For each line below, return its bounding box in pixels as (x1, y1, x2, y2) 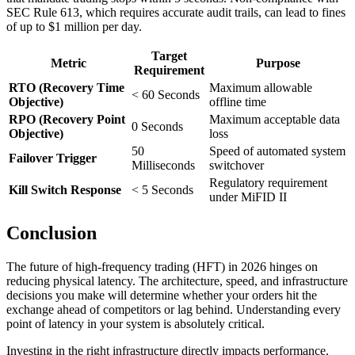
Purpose (255, 56, 300, 71)
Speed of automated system (209, 144, 345, 158)
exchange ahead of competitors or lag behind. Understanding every (6, 302, 341, 316)
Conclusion (6, 223, 97, 244)
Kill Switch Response (9, 183, 121, 197)
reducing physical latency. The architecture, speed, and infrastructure (6, 273, 348, 288)
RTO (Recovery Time (9, 81, 124, 95)
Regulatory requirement (209, 176, 327, 190)
